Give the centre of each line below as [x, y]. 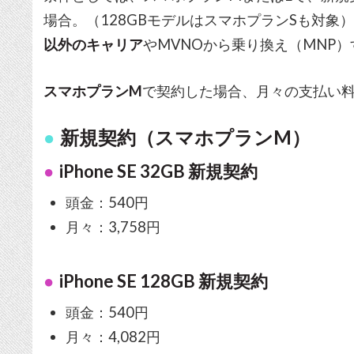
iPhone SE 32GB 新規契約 [158, 171]
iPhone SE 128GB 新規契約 [163, 281]
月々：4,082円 [113, 336]
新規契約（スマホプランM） [186, 137]
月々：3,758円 [113, 227]
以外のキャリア [94, 45]
